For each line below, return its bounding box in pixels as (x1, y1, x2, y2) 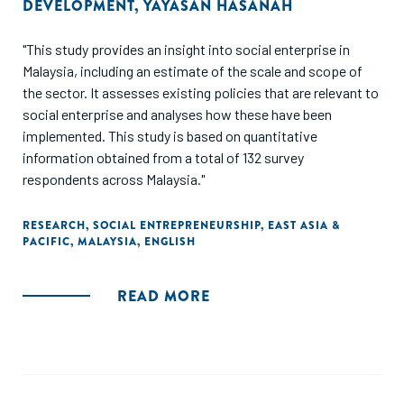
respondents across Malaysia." (23, 170, 205, 188)
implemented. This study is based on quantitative (23, 127, 317, 144)
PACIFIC (23, 234, 70, 250)
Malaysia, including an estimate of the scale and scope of (23, 62, 363, 79)
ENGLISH (144, 234, 196, 250)
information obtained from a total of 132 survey (23, 149, 304, 166)
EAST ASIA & (268, 217, 340, 234)
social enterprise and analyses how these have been (23, 106, 332, 123)
